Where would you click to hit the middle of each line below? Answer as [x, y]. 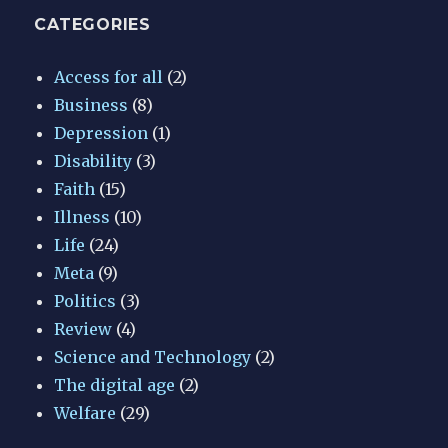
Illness [82, 216]
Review [83, 328]
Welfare [85, 412]
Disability [93, 160]
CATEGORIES [92, 24]
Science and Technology [153, 356]
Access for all [109, 76]
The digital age [115, 384]
